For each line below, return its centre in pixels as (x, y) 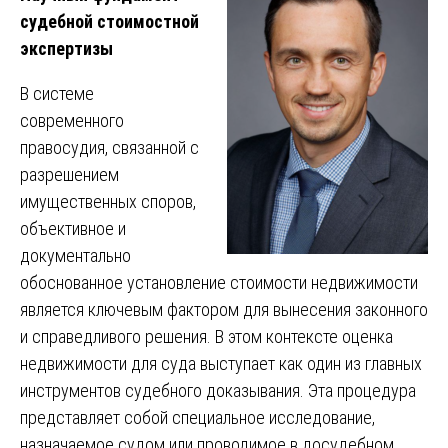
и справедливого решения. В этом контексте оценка (206, 336)
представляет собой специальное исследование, (197, 417)
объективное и (73, 228)
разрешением (69, 174)
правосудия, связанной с (109, 147)
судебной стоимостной (109, 21)
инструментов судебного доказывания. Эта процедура (218, 390)
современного (72, 120)
